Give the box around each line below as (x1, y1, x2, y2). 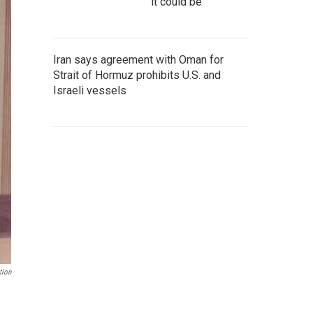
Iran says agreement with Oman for (53, 53, 224, 66)
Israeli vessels (53, 84, 126, 97)
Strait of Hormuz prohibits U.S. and (53, 68, 221, 82)
